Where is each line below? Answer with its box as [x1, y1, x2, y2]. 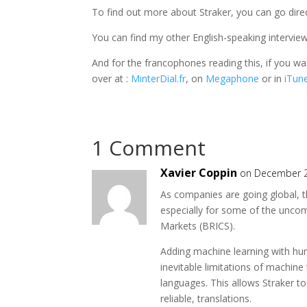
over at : [92, 71, 132, 85]
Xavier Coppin [160, 164, 238, 180]
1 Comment [92, 133, 206, 162]
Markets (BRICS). [160, 219, 236, 232]
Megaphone [206, 71, 260, 85]
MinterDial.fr [131, 71, 186, 85]
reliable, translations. [160, 291, 252, 305]
